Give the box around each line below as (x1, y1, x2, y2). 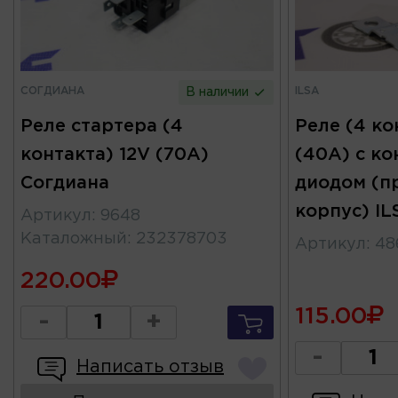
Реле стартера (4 (20, 118, 183, 135)
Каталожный (20, 232, 127, 247)
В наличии (186, 87, 253, 99)
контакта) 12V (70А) (20, 147, 209, 163)
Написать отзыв (76, 359, 224, 376)
